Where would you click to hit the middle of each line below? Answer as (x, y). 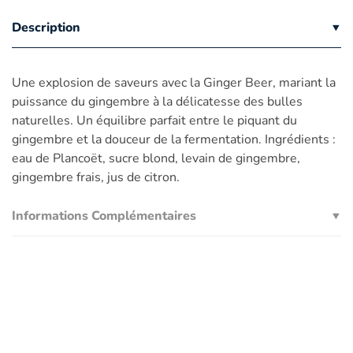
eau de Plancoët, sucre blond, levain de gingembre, (156, 158)
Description (46, 27)
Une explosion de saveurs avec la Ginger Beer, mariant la (174, 82)
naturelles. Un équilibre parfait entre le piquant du (154, 120)
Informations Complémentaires (104, 216)
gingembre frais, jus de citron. (96, 177)
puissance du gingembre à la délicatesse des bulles (157, 101)
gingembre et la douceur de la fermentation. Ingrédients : (174, 139)
